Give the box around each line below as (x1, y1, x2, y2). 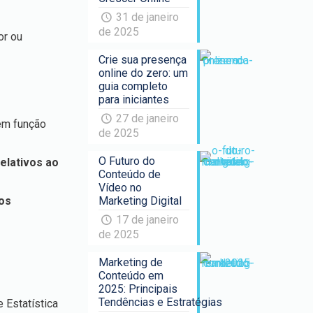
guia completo (99, 80, 168, 93)
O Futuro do (99, 154, 156, 168)
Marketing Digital (99, 194, 182, 208)
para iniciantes (99, 93, 170, 106)
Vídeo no (99, 181, 143, 194)
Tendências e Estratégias (99, 296, 223, 309)
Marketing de (99, 256, 163, 269)
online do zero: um (99, 66, 189, 80)
